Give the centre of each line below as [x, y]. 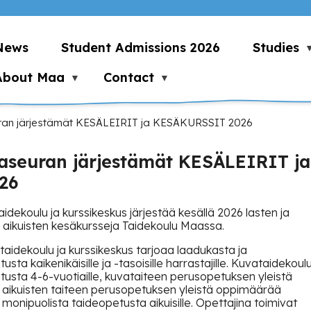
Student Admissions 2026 [141, 47]
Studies [276, 47]
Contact [129, 77]
